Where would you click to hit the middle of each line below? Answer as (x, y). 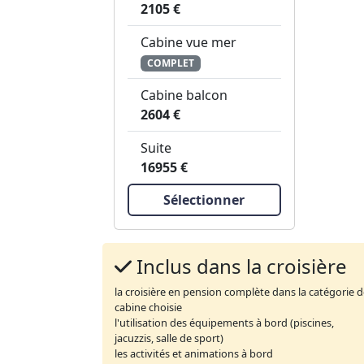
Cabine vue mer (188, 42)
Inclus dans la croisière (239, 266)
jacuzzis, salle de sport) (169, 338)
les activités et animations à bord (194, 354)
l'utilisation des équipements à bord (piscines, (224, 323)
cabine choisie (148, 308)
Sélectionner (204, 200)
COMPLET (170, 63)
